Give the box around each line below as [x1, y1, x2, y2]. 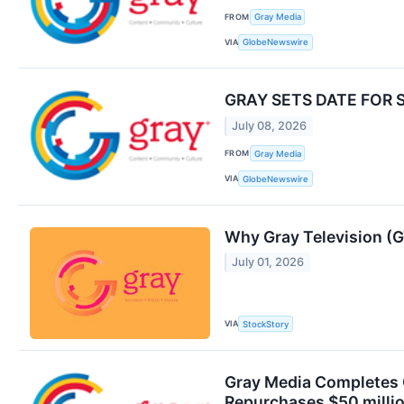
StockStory [243, 318, 289, 329]
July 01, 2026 [232, 255, 305, 270]
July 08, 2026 [232, 118, 308, 133]
